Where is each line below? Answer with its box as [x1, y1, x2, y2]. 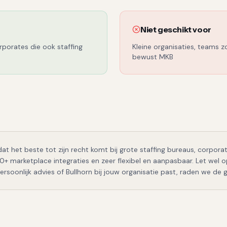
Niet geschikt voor [140, 24, 211, 34]
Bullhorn [66, 167, 92, 176]
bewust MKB [132, 52, 173, 61]
